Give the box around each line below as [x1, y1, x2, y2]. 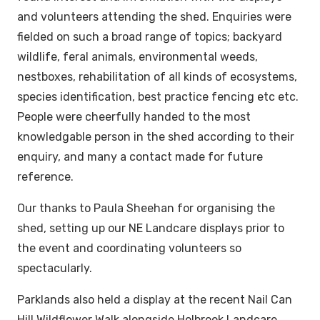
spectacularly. [17, 261, 92, 275]
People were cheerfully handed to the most [17, 109, 251, 124]
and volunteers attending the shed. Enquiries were [17, 9, 291, 24]
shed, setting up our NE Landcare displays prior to [17, 221, 284, 235]
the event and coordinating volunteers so [17, 241, 241, 255]
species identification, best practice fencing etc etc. [17, 89, 299, 104]
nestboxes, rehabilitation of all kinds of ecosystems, [17, 69, 297, 84]
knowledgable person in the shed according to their [17, 129, 294, 144]
